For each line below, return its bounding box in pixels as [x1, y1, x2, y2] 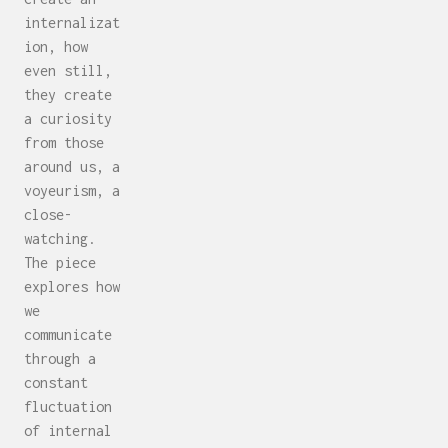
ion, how [24, 38, 88, 56]
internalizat [24, 14, 120, 32]
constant [24, 374, 88, 392]
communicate [24, 326, 112, 344]
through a [24, 350, 96, 368]
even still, [24, 62, 112, 80]
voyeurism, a [24, 182, 120, 200]
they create [24, 86, 112, 104]
